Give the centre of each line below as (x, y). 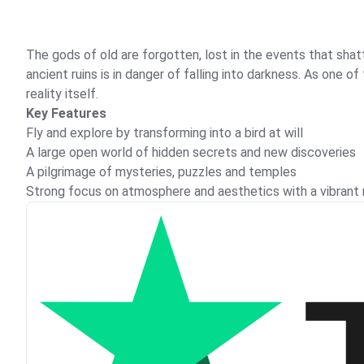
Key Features (66, 113)
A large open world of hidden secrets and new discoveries (191, 152)
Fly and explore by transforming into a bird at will (165, 133)
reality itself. (62, 94)
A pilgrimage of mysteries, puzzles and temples (161, 172)
